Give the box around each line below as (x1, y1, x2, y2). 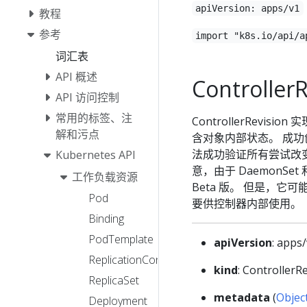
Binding (88, 211, 124, 227)
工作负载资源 (72, 169, 138, 184)
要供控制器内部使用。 (192, 195, 302, 211)
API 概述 (56, 69, 97, 84)
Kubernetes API (56, 147, 136, 162)
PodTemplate (88, 232, 153, 247)
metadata (214, 289, 270, 305)
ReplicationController (88, 252, 191, 268)
